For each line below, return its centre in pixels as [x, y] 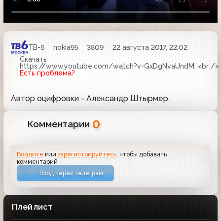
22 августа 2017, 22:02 [150, 47]
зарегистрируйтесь [87, 154]
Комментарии [60, 124]
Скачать [33, 59]
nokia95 [66, 47]
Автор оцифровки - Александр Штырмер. [90, 98]
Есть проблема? [47, 73]
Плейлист [32, 207]
